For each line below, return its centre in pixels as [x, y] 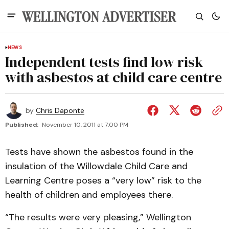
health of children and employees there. [89, 195]
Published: [22, 125]
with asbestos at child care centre [113, 77]
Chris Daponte [60, 110]
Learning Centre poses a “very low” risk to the [103, 180]
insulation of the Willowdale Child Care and [96, 166]
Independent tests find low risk [104, 62]
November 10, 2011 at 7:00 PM [85, 125]
